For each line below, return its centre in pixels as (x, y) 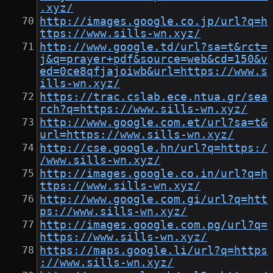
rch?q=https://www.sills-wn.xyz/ (144, 109)
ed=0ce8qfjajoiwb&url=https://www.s (154, 72)
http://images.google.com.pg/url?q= (154, 225)
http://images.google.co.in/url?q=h (154, 174)
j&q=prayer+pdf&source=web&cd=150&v (154, 59)
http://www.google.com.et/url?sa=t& (154, 123)
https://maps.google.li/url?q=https (154, 251)
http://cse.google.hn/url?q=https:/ (154, 148)
